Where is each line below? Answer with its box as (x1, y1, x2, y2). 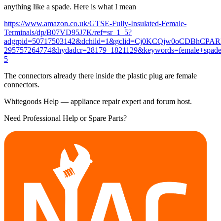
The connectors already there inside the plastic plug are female (4, 71, 197, 80)
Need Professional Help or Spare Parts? (4, 113, 127, 122)
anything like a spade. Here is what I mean (4, 2, 136, 11)
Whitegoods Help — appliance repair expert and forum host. (4, 97, 192, 106)
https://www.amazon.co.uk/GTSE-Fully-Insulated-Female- (4, 19, 186, 28)
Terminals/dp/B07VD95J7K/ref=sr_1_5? (4, 28, 132, 37)
